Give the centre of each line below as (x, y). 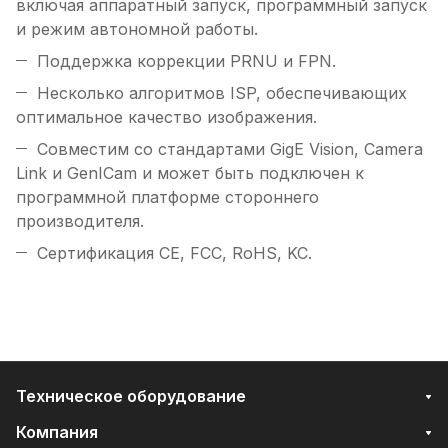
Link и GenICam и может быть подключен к (190, 173)
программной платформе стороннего (167, 197)
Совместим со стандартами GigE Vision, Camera (230, 149)
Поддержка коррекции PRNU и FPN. (186, 61)
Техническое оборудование (131, 396)
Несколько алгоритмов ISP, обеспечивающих (222, 93)
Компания (57, 432)
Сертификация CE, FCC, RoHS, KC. (174, 253)
